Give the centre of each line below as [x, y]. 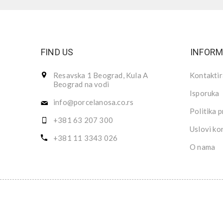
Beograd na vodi [81, 84]
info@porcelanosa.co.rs [94, 102]
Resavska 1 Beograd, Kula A [101, 75]
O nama [203, 147]
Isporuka [205, 93]
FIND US [57, 52]
